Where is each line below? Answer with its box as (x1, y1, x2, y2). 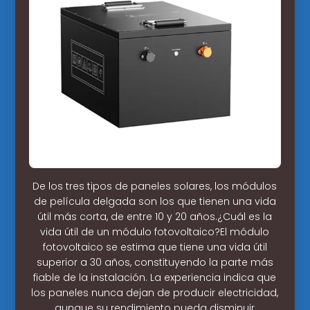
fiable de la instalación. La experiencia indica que (33, 270, 277, 284)
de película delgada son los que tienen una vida (33, 194, 276, 208)
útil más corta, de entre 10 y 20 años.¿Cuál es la (37, 209, 273, 224)
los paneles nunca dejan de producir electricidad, (31, 285, 279, 300)
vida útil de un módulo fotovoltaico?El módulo (40, 224, 270, 239)
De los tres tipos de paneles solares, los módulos (33, 179, 277, 193)
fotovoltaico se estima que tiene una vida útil (42, 239, 267, 254)
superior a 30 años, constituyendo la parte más (36, 255, 273, 269)
